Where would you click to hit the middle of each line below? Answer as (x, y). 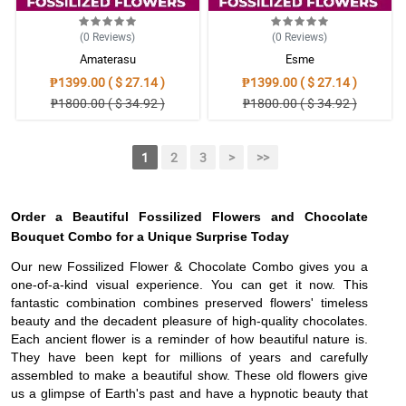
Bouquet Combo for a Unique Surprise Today (150, 237)
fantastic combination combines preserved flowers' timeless (189, 303)
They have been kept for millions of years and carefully (189, 358)
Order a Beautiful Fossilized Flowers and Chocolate (189, 217)
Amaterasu (107, 58)
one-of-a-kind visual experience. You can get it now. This (189, 285)
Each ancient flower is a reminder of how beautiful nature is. (189, 339)
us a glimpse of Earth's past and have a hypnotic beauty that (189, 394)
